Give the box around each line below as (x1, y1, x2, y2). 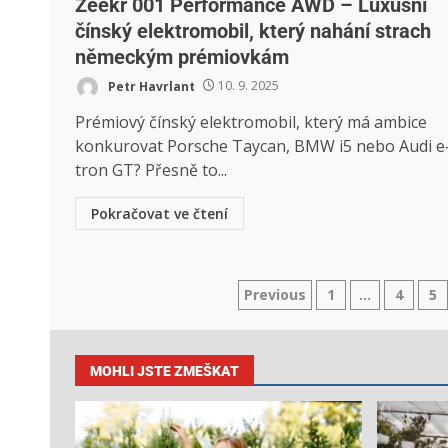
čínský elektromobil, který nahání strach (75, 18, 431, 43)
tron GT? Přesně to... (75, 158, 227, 181)
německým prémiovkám (75, 44, 289, 69)
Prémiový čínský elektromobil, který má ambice (75, 110, 427, 133)
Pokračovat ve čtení (91, 203, 228, 223)
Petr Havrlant (105, 77, 195, 95)
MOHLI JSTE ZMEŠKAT (90, 362, 239, 379)
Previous (243, 284, 306, 304)
